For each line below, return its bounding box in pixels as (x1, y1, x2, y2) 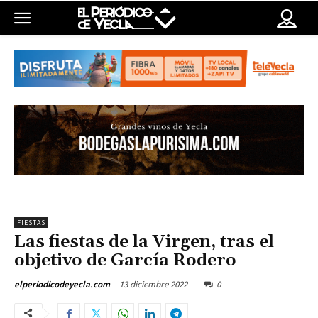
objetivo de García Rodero (14, 250, 236, 272)
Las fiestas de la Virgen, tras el (14, 231, 274, 253)
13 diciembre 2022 (119, 278, 187, 291)
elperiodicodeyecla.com (14, 278, 110, 291)
